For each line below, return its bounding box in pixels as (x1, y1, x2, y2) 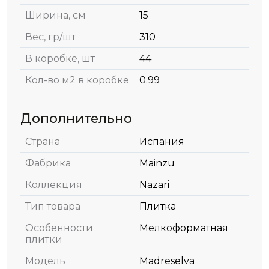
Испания (139, 136, 184, 147)
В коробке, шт (25, 53, 95, 64)
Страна (25, 136, 60, 147)
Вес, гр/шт (25, 31, 76, 43)
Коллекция (25, 179, 82, 190)
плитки (25, 234, 62, 245)
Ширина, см (25, 10, 86, 21)
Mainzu (139, 157, 175, 169)
